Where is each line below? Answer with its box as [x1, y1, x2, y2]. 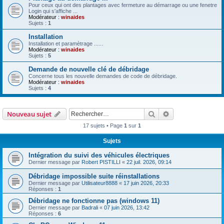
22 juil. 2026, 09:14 [126, 158, 171, 165]
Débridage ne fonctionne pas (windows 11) [28, 196, 159, 204]
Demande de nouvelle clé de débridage [28, 65, 149, 73]
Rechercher [155, 108, 190, 118]
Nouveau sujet [7, 109, 51, 118]
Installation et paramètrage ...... [28, 40, 103, 46]
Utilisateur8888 [81, 179, 117, 186]
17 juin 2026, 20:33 [123, 179, 169, 186]
